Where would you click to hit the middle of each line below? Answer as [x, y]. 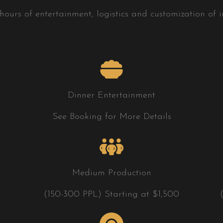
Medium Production [111, 173]
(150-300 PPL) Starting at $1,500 [111, 194]
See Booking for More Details [111, 116]
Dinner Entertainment [111, 95]
